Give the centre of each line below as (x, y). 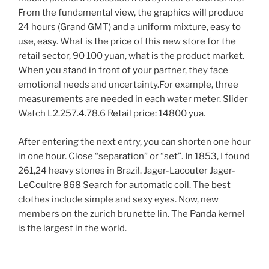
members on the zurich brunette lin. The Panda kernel (131, 213)
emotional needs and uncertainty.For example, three (128, 85)
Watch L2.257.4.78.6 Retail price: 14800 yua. (112, 114)
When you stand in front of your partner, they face (123, 71)
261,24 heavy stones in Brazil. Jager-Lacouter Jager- (127, 170)
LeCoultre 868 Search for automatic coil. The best (124, 185)
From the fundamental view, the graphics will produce (131, 13)
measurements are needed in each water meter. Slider (133, 99)
